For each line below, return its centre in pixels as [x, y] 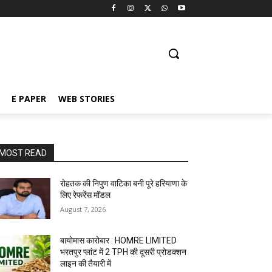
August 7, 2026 [83, 209]
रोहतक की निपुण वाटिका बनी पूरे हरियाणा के [124, 183]
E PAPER [29, 99]
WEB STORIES [87, 99]
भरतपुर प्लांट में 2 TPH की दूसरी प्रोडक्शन [124, 252]
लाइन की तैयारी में [86, 264]
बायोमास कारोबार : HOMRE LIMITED [119, 241]
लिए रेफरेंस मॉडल [86, 195]
